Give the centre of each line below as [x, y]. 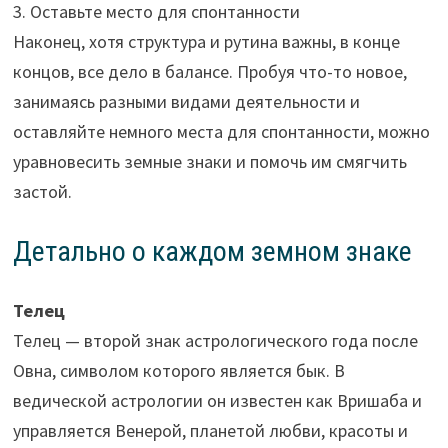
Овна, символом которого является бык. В [178, 371]
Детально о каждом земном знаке [212, 252]
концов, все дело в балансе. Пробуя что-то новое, [209, 72]
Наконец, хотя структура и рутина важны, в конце [206, 42]
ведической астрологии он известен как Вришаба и [217, 401]
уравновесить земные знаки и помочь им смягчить [209, 162]
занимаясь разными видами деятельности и [186, 102]
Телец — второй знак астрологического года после [215, 341]
